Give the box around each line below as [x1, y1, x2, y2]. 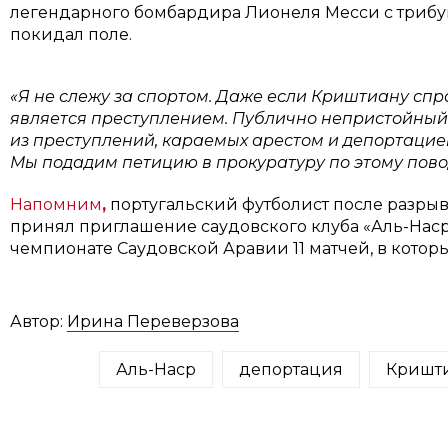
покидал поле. [9, 24, 132, 44]
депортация [238, 359, 343, 379]
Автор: [9, 311, 67, 331]
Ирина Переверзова [66, 311, 239, 331]
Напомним [9, 194, 102, 214]
